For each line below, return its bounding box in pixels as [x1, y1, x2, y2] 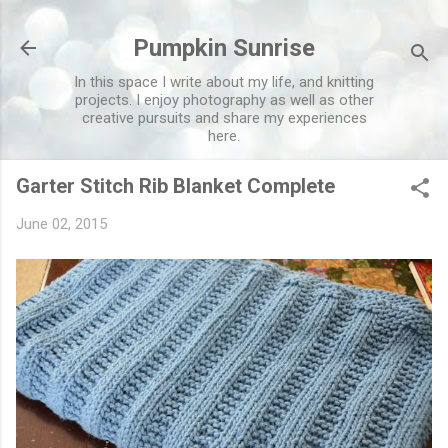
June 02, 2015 [16, 215, 107, 233]
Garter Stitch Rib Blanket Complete [16, 174, 335, 198]
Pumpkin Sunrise [133, 34, 315, 62]
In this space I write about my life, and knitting [74, 73, 374, 91]
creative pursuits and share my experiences [81, 109, 367, 127]
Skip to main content [156, 16, 292, 34]
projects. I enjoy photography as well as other [74, 91, 374, 109]
